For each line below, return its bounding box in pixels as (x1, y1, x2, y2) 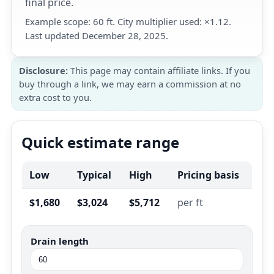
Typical (77, 168, 111, 182)
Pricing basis (177, 168, 239, 182)
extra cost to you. (19, 91, 92, 103)
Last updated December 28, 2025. (25, 29, 168, 42)
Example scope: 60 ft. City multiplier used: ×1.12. (25, 15, 231, 28)
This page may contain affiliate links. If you (68, 64, 250, 76)
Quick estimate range (21, 132, 179, 152)
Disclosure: (19, 64, 68, 76)
